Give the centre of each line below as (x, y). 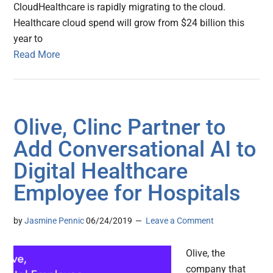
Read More (37, 55)
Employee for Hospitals (127, 193)
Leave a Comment (180, 221)
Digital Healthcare (101, 172)
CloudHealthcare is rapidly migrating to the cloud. (120, 7)
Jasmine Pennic (55, 221)
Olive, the (206, 253)
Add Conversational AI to (135, 150)
